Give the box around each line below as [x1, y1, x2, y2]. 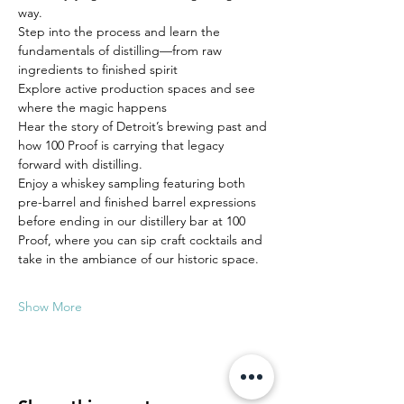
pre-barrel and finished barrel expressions [18, 194, 260, 210]
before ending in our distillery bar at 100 [18, 213, 249, 229]
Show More [18, 298, 82, 315]
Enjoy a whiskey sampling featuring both [18, 175, 249, 191]
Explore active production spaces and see [18, 80, 259, 96]
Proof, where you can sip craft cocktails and [18, 232, 266, 248]
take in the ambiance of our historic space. [18, 251, 259, 267]
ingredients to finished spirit [18, 61, 178, 78]
